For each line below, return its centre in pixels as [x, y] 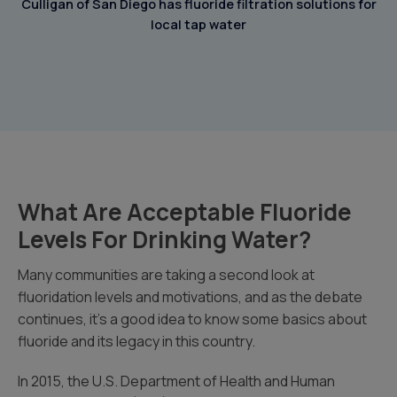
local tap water [198, 24]
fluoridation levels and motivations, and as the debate [190, 297]
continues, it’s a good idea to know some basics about [192, 319]
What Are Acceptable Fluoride [185, 212]
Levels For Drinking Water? [164, 239]
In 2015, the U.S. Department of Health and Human [176, 381]
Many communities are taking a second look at [166, 275]
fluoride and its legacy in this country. [136, 341]
